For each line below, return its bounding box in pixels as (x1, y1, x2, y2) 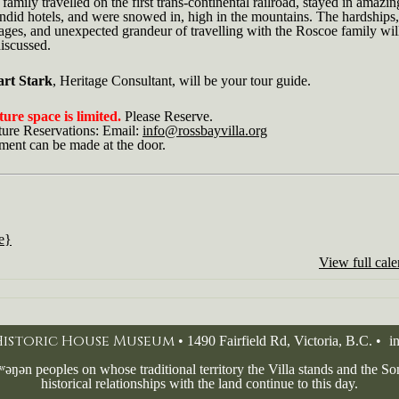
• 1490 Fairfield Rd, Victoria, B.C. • (174, 333, 385, 348)
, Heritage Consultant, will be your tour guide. (53, 73, 311, 88)
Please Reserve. (121, 109, 213, 124)
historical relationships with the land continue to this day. (41, 376, 358, 391)
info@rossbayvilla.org (142, 123, 267, 138)
